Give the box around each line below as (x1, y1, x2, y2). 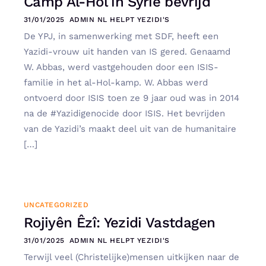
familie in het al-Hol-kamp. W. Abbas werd (24, 77, 208, 88)
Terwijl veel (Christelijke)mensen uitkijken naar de (24, 251, 239, 262)
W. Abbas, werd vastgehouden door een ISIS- (24, 62, 218, 73)
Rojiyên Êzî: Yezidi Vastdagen (24, 214, 216, 231)
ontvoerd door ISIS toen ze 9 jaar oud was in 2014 (24, 93, 239, 104)
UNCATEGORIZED (24, 200, 89, 209)
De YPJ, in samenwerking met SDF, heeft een (24, 31, 218, 42)
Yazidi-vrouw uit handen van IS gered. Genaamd (24, 46, 230, 58)
